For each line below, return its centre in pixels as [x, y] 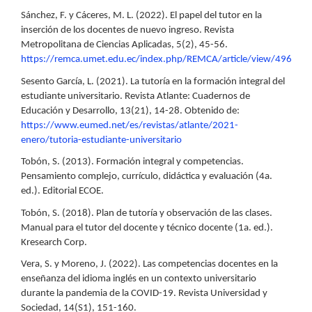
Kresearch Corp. [54, 242]
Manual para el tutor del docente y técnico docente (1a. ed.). [147, 228]
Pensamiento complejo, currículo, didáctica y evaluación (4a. [147, 177]
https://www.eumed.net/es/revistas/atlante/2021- [130, 125]
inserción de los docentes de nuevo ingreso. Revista [127, 31]
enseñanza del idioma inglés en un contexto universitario [139, 279]
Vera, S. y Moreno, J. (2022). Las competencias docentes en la [149, 265]
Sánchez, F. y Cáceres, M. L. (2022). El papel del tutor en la [141, 16]
